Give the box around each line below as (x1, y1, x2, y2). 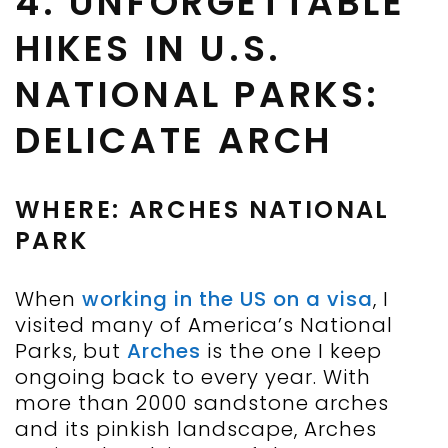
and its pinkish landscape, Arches (15, 415, 377, 444)
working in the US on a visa (82, 285, 373, 314)
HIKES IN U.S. (15, 23, 282, 75)
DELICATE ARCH (15, 115, 333, 167)
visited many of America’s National (15, 311, 393, 340)
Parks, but (15, 337, 127, 366)
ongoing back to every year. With (15, 363, 371, 392)
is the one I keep (207, 337, 382, 366)
